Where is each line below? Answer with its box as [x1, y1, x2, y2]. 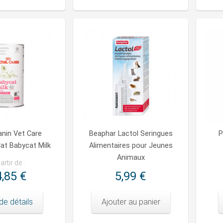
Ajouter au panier [101, 197, 160, 207]
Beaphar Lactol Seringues [89, 129, 173, 138]
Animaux [116, 153, 145, 162]
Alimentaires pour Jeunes [89, 141, 173, 150]
